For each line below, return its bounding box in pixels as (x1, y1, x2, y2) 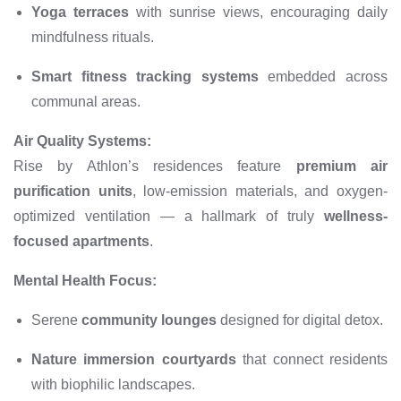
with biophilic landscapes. (31, 377, 195, 393)
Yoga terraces (31, 4, 129, 21)
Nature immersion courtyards (31, 352, 236, 368)
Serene (31, 312, 81, 328)
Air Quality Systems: (13, 133, 151, 149)
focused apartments (13, 234, 149, 250)
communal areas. (31, 94, 141, 110)
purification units (13, 183, 132, 200)
